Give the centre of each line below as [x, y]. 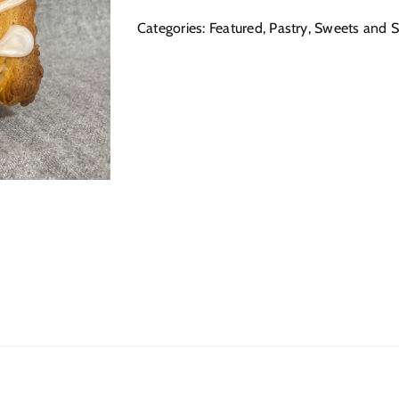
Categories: [173, 28]
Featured [236, 28]
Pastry [289, 28]
